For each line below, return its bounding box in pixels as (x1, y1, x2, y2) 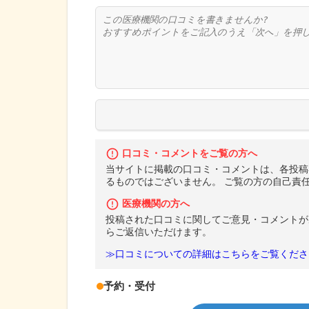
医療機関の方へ (122, 199, 190, 210)
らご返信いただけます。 (106, 227, 212, 238)
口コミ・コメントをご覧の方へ (122, 148, 257, 159)
